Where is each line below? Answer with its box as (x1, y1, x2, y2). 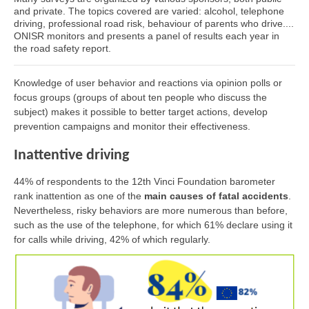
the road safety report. (14, 43, 111, 54)
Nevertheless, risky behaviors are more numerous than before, (14, 205, 288, 216)
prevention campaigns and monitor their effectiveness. (14, 121, 250, 132)
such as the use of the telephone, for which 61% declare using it (14, 219, 292, 230)
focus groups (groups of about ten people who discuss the (14, 92, 267, 103)
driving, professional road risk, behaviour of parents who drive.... (14, 18, 294, 29)
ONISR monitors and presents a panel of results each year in (14, 30, 279, 41)
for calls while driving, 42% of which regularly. (14, 234, 210, 245)
